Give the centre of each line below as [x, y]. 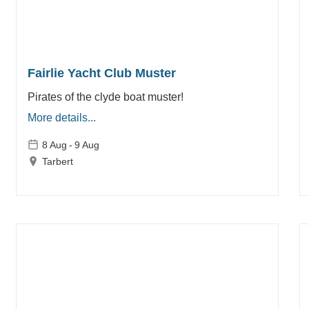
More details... [61, 117]
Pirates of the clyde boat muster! [105, 97]
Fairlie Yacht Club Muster [101, 73]
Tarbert [57, 161]
